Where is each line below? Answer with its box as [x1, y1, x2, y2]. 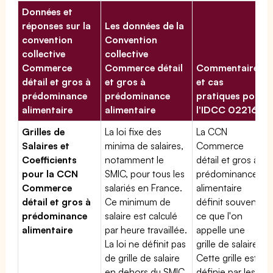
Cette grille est [196, 251, 258, 264]
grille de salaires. [196, 237, 265, 250]
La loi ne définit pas [105, 237, 186, 250]
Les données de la [105, 19, 185, 32]
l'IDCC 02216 [196, 103, 258, 116]
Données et [22, 5, 73, 18]
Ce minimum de [105, 195, 171, 208]
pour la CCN [22, 167, 79, 180]
